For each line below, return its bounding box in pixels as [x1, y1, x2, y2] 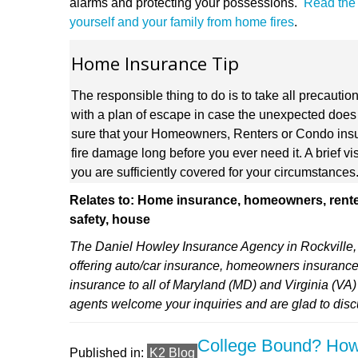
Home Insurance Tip [71, 51, 239, 77]
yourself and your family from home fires [70, 15, 294, 30]
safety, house [70, 213, 150, 227]
